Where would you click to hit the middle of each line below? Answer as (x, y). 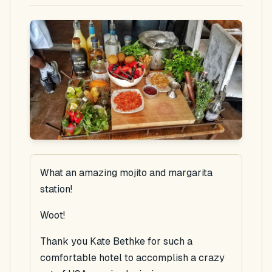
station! (56, 189)
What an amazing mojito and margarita (126, 172)
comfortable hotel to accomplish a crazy (132, 257)
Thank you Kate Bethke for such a (116, 241)
